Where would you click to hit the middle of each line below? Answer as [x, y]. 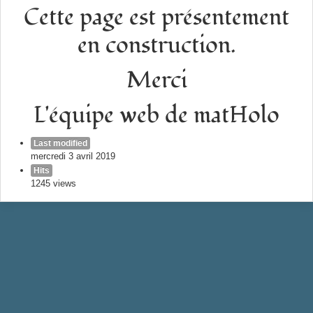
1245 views [53, 183]
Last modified [60, 143]
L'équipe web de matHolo [156, 115]
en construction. [156, 45]
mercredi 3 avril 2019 [73, 156]
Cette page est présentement [156, 17]
